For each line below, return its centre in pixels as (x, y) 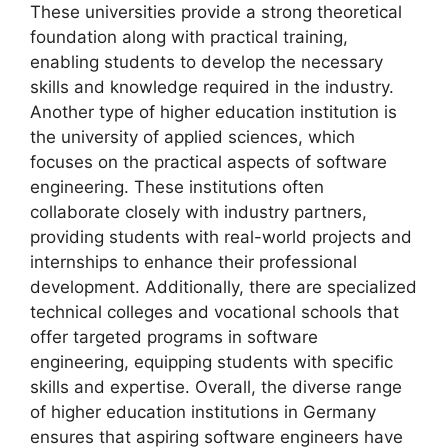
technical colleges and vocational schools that (214, 311)
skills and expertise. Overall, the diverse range (216, 386)
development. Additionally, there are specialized (223, 286)
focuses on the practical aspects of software (208, 161)
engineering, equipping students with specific (211, 361)
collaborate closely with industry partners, (198, 211)
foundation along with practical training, (189, 36)
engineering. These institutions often (177, 186)
